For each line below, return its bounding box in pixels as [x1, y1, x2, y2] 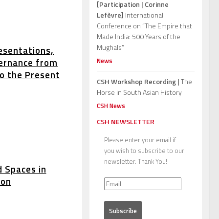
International [124, 9, 163, 20]
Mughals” [97, 42, 124, 52]
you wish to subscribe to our [104, 145, 184, 155]
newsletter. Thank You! [104, 156, 167, 166]
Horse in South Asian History [97, 87, 182, 97]
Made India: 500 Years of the [97, 31, 180, 42]
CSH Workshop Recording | [97, 76, 179, 87]
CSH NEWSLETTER [97, 116, 154, 127]
